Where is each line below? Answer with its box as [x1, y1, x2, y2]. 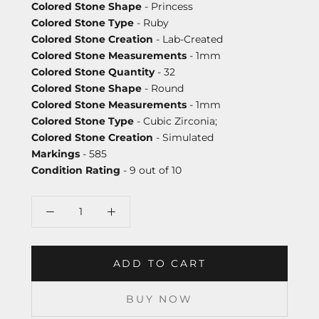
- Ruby [134, 16, 169, 29]
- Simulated [153, 130, 214, 144]
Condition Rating [31, 163, 120, 177]
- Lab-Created [153, 32, 223, 46]
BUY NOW [126, 292, 193, 305]
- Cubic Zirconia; [134, 114, 217, 127]
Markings [31, 147, 80, 160]
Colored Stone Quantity [31, 65, 155, 78]
